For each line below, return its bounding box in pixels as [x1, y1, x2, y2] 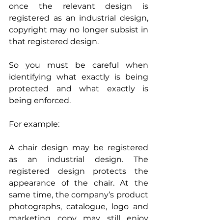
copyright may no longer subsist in [9, 25, 148, 34]
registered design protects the [9, 166, 148, 176]
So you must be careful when [9, 60, 148, 70]
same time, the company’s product [9, 190, 148, 199]
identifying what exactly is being [9, 72, 148, 82]
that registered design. [9, 36, 99, 46]
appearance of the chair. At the [9, 178, 148, 188]
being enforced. [9, 95, 71, 105]
